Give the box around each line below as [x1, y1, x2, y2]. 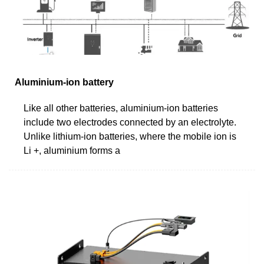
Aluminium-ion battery [15, 77, 114, 87]
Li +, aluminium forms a [24, 145, 120, 156]
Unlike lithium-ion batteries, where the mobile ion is [24, 131, 236, 141]
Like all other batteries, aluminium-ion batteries [24, 103, 218, 113]
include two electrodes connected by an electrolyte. [24, 117, 236, 127]
